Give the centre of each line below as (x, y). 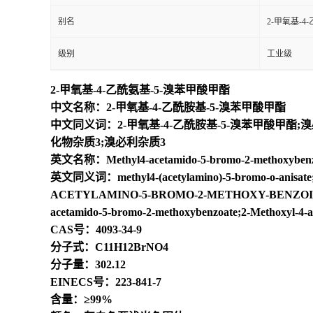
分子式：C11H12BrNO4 (109, 247)
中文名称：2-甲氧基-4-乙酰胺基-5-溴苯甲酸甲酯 (168, 107)
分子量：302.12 (88, 264)
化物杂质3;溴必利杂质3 (108, 142)
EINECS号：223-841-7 (106, 282)
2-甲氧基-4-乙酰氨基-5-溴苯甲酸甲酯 (140, 89)
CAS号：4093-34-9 (96, 229)
